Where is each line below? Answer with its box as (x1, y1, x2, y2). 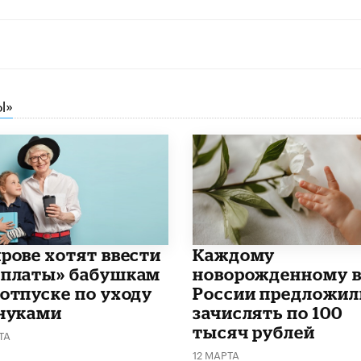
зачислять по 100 (192, 302, 342, 322)
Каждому (192, 244, 276, 264)
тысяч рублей (192, 322, 315, 342)
